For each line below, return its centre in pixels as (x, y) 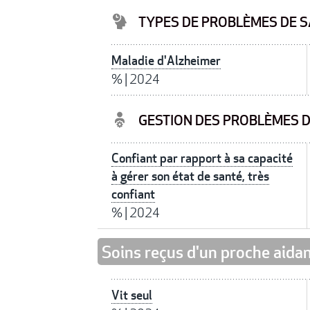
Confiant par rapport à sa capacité (202, 158)
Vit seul (132, 295)
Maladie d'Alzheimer (166, 61)
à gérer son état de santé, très (190, 176)
